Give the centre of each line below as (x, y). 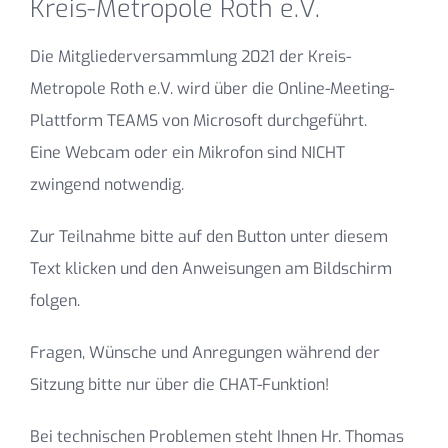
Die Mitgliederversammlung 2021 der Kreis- (190, 56)
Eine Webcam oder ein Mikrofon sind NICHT (187, 152)
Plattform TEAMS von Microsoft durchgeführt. (198, 120)
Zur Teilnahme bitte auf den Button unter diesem (208, 236)
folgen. (54, 300)
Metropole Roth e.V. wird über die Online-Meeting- (211, 88)
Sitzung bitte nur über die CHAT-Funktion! (179, 384)
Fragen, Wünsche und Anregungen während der (204, 352)
